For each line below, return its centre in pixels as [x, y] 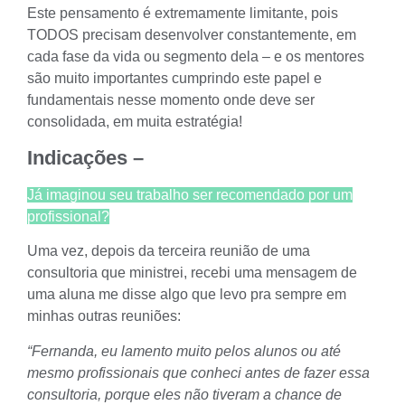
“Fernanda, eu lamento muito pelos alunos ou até [184, 351]
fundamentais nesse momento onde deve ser [171, 100]
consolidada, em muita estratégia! [135, 122]
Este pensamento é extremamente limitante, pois [183, 14]
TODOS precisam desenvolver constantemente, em [192, 35]
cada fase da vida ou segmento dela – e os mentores [196, 57]
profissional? [68, 216]
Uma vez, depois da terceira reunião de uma [169, 251]
